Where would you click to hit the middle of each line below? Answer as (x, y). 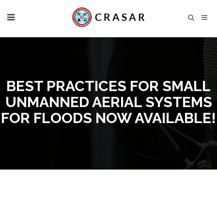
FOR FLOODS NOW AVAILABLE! (108, 118)
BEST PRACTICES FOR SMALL (108, 86)
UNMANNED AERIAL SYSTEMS (108, 102)
